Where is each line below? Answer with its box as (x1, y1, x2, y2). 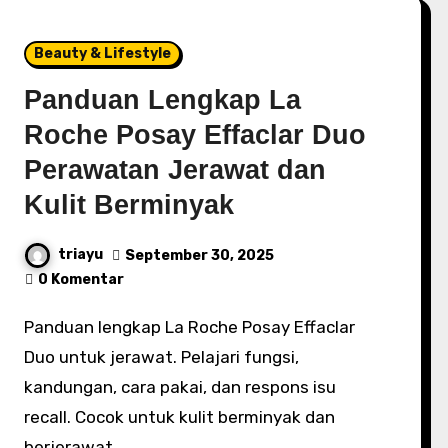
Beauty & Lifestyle (34, 45, 172, 62)
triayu (58, 246, 104, 264)
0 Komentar (38, 271, 125, 288)
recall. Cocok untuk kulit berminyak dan (24, 407, 336, 427)
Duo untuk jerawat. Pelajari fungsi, (24, 347, 300, 367)
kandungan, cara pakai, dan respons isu (24, 377, 337, 397)
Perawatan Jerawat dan (24, 155, 327, 185)
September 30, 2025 (125, 246, 275, 264)
